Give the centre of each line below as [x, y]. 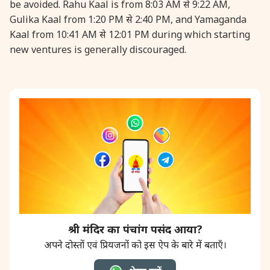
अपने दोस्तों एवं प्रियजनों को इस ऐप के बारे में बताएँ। [135, 244]
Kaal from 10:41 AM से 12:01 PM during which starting [130, 34]
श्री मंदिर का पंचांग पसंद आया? [135, 229]
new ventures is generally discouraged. [98, 49]
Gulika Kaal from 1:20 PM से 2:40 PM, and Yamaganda [128, 19]
